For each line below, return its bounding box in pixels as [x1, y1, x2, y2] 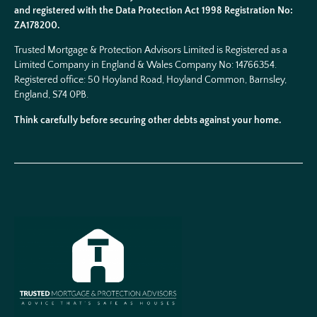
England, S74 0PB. [14, 89, 91, 101]
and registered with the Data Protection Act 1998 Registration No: [14, 4, 293, 16]
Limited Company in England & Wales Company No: [14, 59, 236, 71]
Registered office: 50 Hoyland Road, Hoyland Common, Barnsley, [14, 74, 287, 86]
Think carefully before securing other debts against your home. [14, 114, 282, 126]
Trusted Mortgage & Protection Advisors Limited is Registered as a [14, 45, 287, 57]
